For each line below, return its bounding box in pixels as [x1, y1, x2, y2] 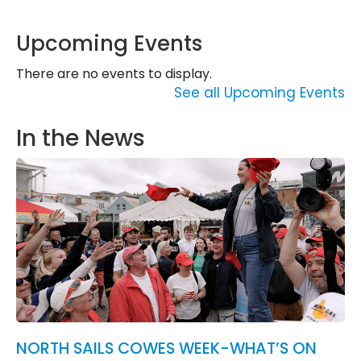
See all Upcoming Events [174, 83, 345, 103]
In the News [16, 122, 145, 155]
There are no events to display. [16, 64, 212, 84]
